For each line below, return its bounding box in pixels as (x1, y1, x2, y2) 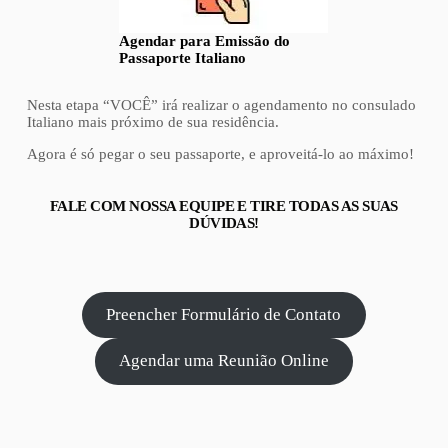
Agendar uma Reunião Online (118, 351, 329, 371)
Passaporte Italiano (119, 49, 247, 66)
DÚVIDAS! (189, 214, 259, 231)
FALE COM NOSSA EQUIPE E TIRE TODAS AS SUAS (50, 197, 398, 214)
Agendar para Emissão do (119, 32, 291, 49)
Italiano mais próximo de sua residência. (26, 113, 279, 130)
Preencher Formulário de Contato (106, 304, 342, 324)
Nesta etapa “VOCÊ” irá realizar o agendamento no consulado (26, 96, 416, 113)
